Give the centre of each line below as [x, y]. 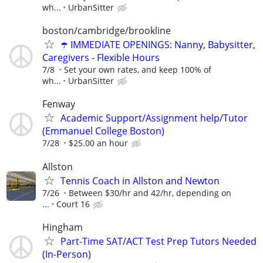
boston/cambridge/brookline [107, 31]
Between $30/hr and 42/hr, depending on [150, 193]
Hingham [63, 227]
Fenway [59, 104]
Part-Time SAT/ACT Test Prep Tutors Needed [159, 241]
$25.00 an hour [98, 143]
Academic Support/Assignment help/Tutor [154, 118]
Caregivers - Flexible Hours [101, 58]
